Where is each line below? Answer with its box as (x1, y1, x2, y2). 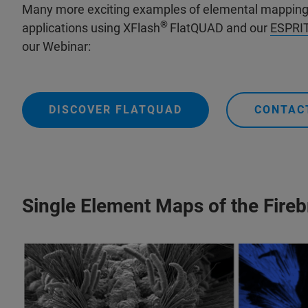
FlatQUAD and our (170, 21, 270, 35)
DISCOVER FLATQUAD (49, 103, 182, 116)
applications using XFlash (22, 21, 160, 35)
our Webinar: (22, 39, 91, 54)
